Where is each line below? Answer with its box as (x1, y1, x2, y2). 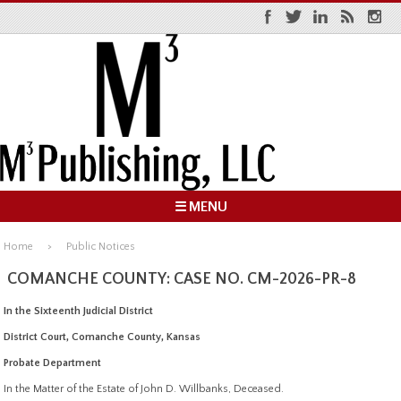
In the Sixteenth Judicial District (4, 305, 154, 318)
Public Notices (66, 241, 136, 253)
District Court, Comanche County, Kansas (4, 331, 201, 344)
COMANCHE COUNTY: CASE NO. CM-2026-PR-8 (7, 269, 356, 288)
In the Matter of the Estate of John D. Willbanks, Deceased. (4, 383, 285, 396)
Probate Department (4, 357, 102, 370)
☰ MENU (174, 198, 227, 215)
